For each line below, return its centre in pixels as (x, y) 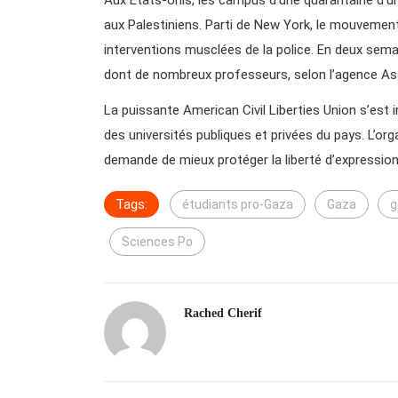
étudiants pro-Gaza (238, 204)
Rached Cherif (223, 313)
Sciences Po (157, 241)
